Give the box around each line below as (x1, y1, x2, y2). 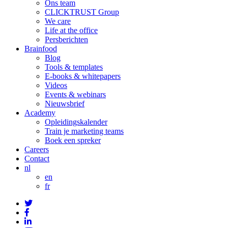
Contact (24, 154, 49, 163)
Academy (24, 108, 55, 117)
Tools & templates (45, 62, 103, 71)
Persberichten (45, 35, 88, 44)
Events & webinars (45, 90, 106, 99)
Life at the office (45, 25, 98, 35)
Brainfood (24, 44, 57, 53)
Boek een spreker (45, 135, 101, 145)
